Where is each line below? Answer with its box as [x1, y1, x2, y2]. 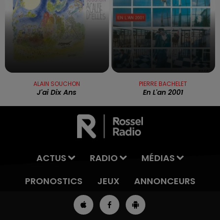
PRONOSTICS [25, 174, 82, 187]
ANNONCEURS [134, 174, 195, 187]
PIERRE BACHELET [139, 79, 188, 88]
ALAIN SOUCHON [33, 79, 81, 88]
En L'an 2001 [143, 87, 184, 97]
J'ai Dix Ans [37, 87, 77, 97]
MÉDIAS [141, 151, 175, 164]
